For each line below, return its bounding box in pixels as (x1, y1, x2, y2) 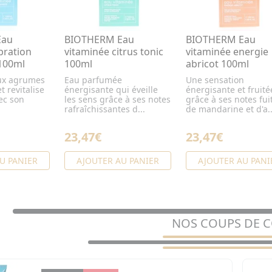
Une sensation (186, 74, 244, 86)
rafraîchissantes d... (64, 103, 145, 115)
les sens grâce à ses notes (64, 93, 171, 106)
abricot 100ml (186, 57, 249, 71)
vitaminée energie (186, 45, 268, 59)
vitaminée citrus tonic (64, 45, 163, 59)
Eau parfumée (64, 74, 122, 86)
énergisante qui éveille (64, 84, 158, 96)
